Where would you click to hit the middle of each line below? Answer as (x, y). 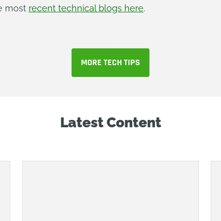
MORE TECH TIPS (110, 62)
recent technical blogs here (86, 8)
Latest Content (110, 123)
